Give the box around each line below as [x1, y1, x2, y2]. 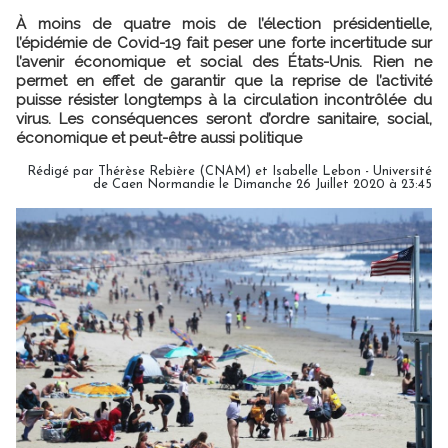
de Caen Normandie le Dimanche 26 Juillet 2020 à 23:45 [93, 177, 432, 191]
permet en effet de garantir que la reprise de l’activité [16, 71, 432, 90]
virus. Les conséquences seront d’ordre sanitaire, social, [16, 109, 432, 128]
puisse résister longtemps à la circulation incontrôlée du [16, 90, 432, 109]
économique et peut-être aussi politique [16, 128, 302, 147]
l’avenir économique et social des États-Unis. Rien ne [16, 52, 432, 71]
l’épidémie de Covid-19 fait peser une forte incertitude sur [16, 33, 432, 52]
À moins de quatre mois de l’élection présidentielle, [16, 14, 432, 33]
